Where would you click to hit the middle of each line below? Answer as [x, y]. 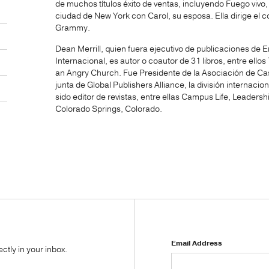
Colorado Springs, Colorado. [109, 109]
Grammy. [73, 28]
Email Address [196, 243]
